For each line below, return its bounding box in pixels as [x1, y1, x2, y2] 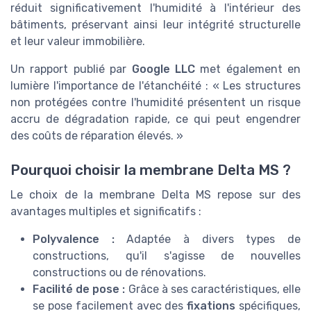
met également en [194, 62, 301, 76]
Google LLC [131, 62, 195, 76]
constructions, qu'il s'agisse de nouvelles [33, 249, 301, 262]
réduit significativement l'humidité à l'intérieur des [10, 1, 301, 15]
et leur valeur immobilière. [10, 35, 145, 49]
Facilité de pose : [33, 282, 126, 296]
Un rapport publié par [10, 62, 132, 76]
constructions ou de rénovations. [33, 265, 206, 279]
